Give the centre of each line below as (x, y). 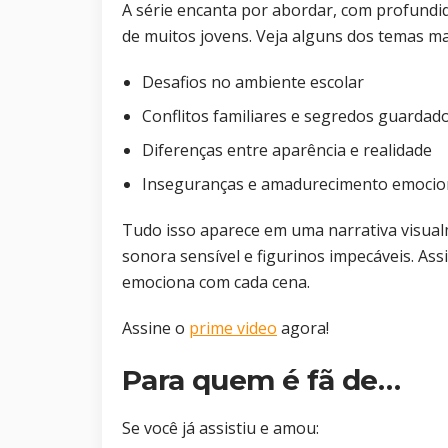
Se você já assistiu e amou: (220, 428)
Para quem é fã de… (261, 380)
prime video (233, 328)
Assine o (155, 328)
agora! (303, 328)
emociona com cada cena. (216, 282)
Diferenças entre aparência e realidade (287, 150)
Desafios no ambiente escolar (253, 82)
